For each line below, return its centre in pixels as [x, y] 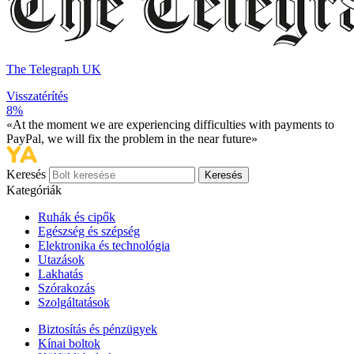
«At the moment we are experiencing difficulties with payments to [170, 125]
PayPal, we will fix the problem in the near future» [132, 139]
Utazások [61, 260]
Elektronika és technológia [104, 246]
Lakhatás [60, 274]
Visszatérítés [37, 96]
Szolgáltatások [74, 303]
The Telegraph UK [54, 70]
